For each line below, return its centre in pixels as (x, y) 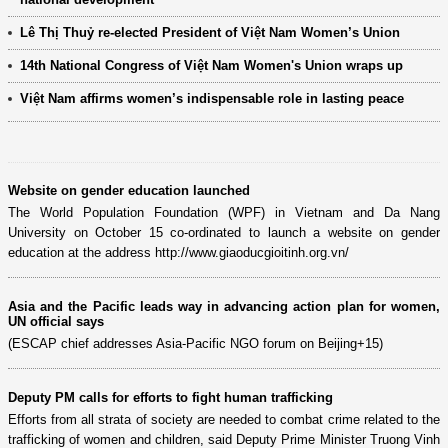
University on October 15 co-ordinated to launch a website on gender (224, 232)
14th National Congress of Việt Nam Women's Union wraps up (211, 65)
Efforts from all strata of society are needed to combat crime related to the (224, 419)
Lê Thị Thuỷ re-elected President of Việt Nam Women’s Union (210, 32)
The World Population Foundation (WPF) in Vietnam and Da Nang (224, 212)
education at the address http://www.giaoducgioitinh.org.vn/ (178, 252)
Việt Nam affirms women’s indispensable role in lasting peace (212, 98)
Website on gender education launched (129, 190)
